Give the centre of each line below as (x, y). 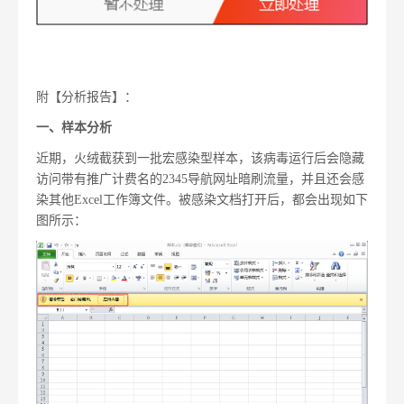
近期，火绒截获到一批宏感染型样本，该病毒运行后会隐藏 (200, 159)
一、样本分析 (74, 128)
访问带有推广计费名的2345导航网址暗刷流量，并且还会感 (200, 179)
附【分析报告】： (87, 97)
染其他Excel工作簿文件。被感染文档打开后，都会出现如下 (202, 200)
